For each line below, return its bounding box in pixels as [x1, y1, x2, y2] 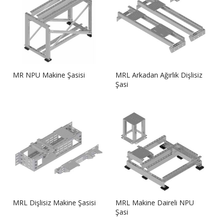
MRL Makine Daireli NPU [115, 197, 194, 207]
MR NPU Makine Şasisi [13, 70, 85, 80]
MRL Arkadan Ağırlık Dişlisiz [115, 70, 202, 80]
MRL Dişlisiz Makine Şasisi [13, 197, 96, 207]
